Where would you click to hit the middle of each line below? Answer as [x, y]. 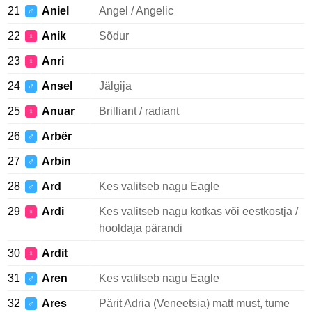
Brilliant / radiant [139, 111]
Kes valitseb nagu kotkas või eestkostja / [198, 211]
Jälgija [115, 86]
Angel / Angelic [136, 11]
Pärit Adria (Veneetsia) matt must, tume [194, 303]
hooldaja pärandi [141, 228]
